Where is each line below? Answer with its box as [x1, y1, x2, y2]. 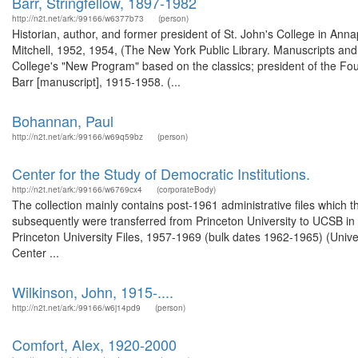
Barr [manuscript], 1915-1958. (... [12, 74, 181, 89]
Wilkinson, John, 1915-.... [12, 281, 173, 302]
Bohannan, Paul [12, 110, 113, 131]
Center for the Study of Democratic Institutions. [12, 163, 310, 184]
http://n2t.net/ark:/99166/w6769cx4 [12, 184, 142, 195]
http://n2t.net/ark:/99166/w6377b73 [12, 13, 144, 24]
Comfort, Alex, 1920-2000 [12, 334, 177, 355]
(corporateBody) [157, 184, 216, 195]
